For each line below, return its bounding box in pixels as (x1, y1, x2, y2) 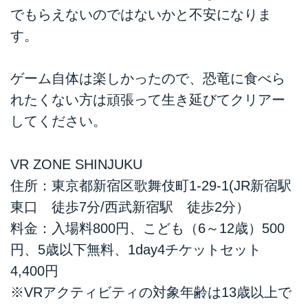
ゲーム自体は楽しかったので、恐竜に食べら (10, 71, 285, 87)
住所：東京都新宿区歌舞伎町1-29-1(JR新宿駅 (10, 177, 291, 193)
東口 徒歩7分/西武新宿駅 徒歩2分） (10, 199, 250, 214)
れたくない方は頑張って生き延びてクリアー (10, 92, 285, 108)
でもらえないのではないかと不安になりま (10, 6, 272, 22)
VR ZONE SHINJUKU (10, 156, 142, 172)
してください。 (10, 113, 107, 129)
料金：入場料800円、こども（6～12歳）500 (10, 220, 285, 236)
